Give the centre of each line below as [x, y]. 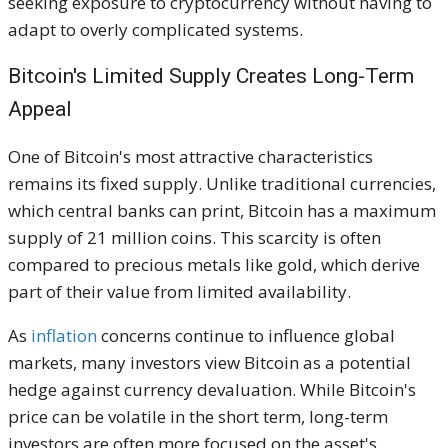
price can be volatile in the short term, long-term [198, 416]
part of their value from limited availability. [179, 291]
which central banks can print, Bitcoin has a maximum [222, 210]
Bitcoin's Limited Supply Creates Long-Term [211, 75]
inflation [64, 335]
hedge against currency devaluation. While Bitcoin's [212, 389]
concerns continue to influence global [246, 335]
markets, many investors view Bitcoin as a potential [209, 362]
